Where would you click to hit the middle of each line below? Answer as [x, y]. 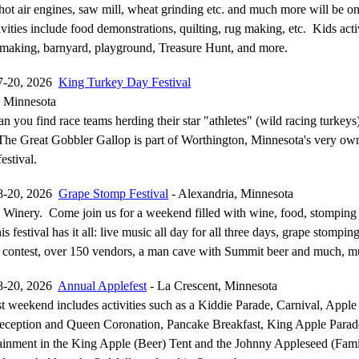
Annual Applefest [102, 286]
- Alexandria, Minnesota [231, 194]
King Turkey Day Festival [125, 82]
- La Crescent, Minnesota [212, 286]
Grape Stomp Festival [113, 194]
